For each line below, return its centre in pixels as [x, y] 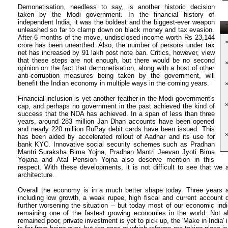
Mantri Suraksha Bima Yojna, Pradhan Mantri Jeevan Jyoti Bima [116, 152]
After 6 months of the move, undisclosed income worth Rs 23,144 [116, 37]
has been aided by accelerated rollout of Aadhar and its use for [116, 137]
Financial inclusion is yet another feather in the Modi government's [116, 98]
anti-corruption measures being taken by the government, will [116, 76]
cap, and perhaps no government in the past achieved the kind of [116, 106]
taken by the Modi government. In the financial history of [116, 15]
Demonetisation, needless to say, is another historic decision [116, 7]
